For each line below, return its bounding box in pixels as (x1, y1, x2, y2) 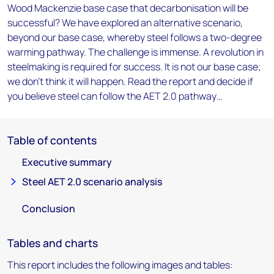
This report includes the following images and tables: (7, 258, 233, 272)
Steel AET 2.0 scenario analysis (22, 175, 162, 188)
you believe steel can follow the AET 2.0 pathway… (7, 89, 223, 103)
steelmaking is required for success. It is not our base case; (7, 60, 261, 73)
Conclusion (22, 202, 75, 215)
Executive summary (22, 155, 112, 169)
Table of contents (7, 133, 97, 147)
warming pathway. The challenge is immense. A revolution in (7, 45, 264, 59)
